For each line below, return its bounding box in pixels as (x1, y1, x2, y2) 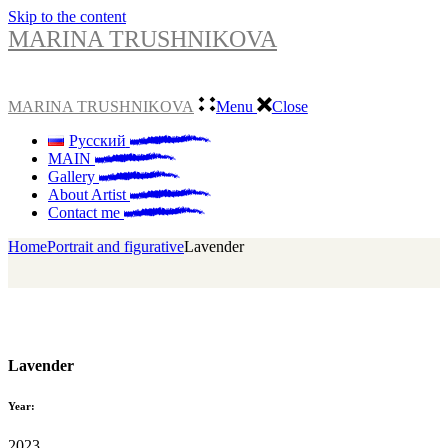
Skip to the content (8, 8, 126, 25)
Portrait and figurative (47, 238, 184, 255)
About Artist (48, 186, 130, 203)
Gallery (48, 168, 99, 185)
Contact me (48, 204, 124, 221)
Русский (68, 132, 126, 149)
